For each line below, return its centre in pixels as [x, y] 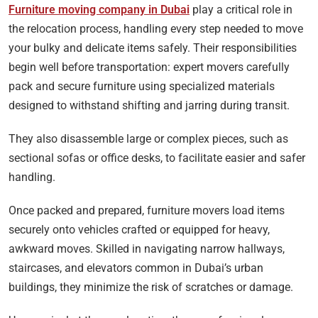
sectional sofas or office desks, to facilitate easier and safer [157, 158]
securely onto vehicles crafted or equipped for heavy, [139, 230]
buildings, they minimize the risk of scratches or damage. [151, 287]
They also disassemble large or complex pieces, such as [148, 139]
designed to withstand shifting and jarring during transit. [149, 106]
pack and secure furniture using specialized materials [142, 87]
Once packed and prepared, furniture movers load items [147, 211]
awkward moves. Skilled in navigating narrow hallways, [147, 249]
